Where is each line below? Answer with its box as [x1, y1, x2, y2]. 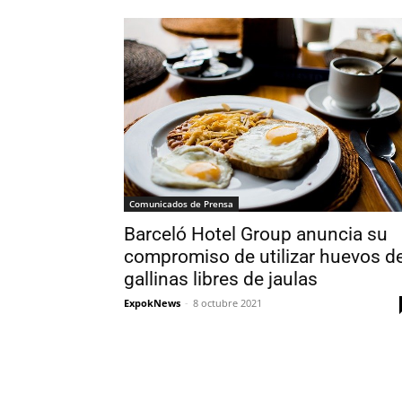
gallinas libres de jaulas [124, 267, 318, 290]
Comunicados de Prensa [129, 197, 233, 210]
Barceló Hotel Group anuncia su [124, 223, 388, 245]
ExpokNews [124, 295, 180, 310]
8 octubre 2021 [193, 295, 262, 310]
